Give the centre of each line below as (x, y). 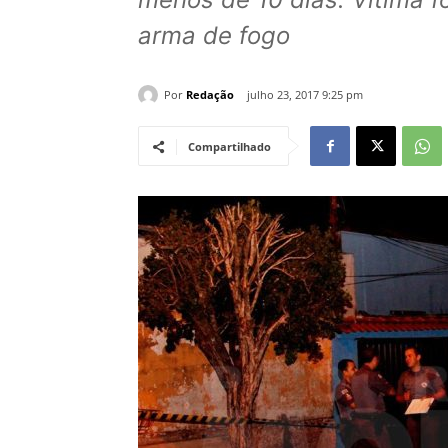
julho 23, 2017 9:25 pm (305, 95)
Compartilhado (229, 147)
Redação (210, 94)
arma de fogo (214, 36)
